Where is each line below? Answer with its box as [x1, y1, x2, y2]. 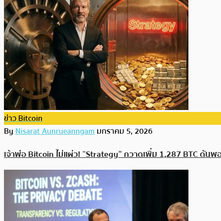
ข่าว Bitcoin [4, 112, 42, 125]
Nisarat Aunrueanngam [15, 125, 95, 138]
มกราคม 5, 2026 [97, 125, 152, 138]
